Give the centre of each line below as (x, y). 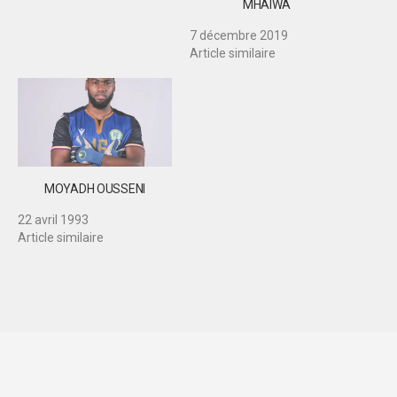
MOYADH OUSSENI (95, 188)
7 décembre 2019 (239, 36)
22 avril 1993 (53, 219)
